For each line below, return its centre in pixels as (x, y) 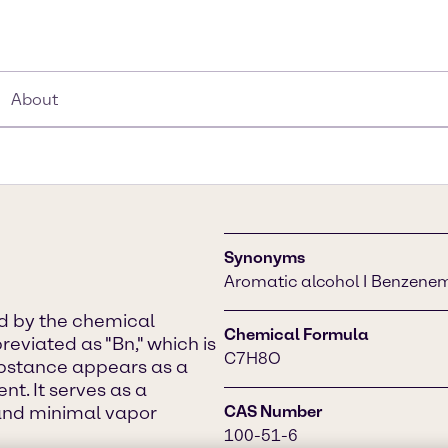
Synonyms (264, 257)
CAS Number (273, 411)
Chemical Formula (296, 334)
